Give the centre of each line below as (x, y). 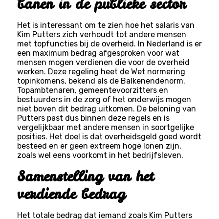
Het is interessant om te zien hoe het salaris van (106, 25)
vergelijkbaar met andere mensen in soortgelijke (105, 127)
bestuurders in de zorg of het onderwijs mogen (104, 99)
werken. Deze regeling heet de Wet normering (101, 71)
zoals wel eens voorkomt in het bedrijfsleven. (100, 155)
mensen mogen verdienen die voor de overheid (103, 62)
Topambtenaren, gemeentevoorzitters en (92, 90)
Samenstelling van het (85, 176)
